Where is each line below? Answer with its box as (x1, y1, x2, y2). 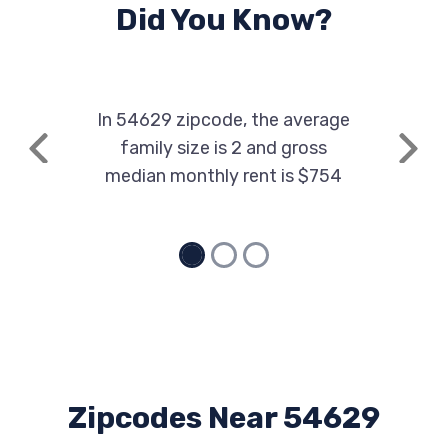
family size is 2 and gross (120, 137, 328, 159)
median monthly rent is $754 (105, 165, 343, 187)
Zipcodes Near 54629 (68, 400, 380, 436)
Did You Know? (116, 2, 332, 38)
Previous (37, 149, 103, 169)
